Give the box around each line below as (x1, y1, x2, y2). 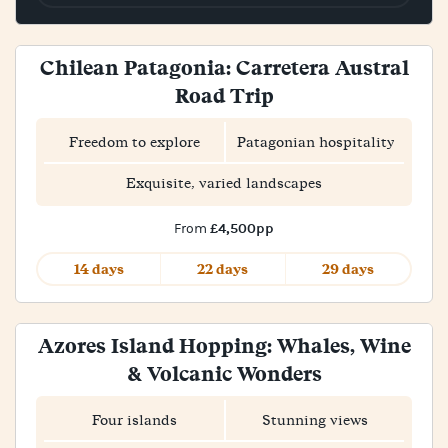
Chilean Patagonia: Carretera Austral (39, 52, 409, 83)
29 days (321, 258, 374, 280)
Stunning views (262, 410, 368, 430)
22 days (197, 258, 249, 280)
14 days (74, 258, 125, 280)
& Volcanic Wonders (126, 358, 322, 389)
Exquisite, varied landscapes (126, 173, 322, 193)
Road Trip (174, 80, 274, 111)
